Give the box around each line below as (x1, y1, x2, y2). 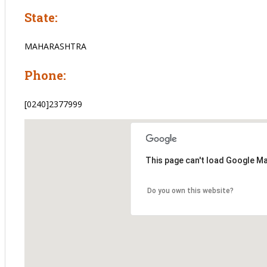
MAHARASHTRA (24, 40, 86, 52)
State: (24, 9, 58, 25)
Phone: (24, 67, 66, 83)
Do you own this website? (147, 186, 234, 195)
